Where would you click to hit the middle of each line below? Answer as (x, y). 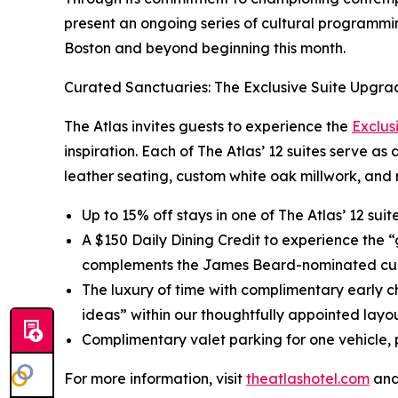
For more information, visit (155, 378)
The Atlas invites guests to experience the (208, 126)
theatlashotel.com (308, 378)
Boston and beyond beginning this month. (205, 48)
